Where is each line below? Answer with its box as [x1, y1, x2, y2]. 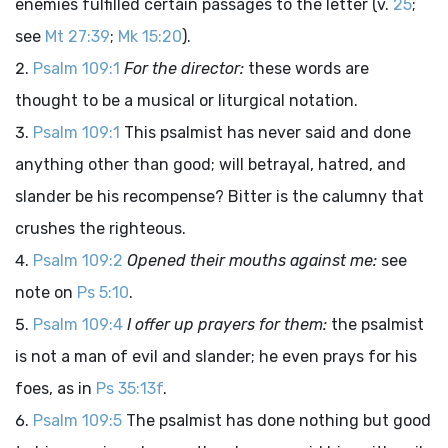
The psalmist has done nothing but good [126, 411, 431, 430]
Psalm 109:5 [33, 411, 122, 430]
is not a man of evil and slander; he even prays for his [15, 347, 417, 366]
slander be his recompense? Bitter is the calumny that [15, 187, 424, 206]
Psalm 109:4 [33, 315, 123, 334]
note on [15, 283, 77, 302]
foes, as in [15, 379, 96, 398]
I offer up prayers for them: [127, 315, 327, 334]
